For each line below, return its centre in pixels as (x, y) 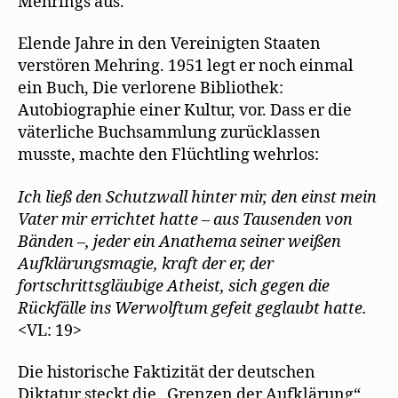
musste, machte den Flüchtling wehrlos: (168, 155)
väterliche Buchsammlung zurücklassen (169, 133)
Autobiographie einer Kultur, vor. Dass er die (185, 111)
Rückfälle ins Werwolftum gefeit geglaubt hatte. (192, 308)
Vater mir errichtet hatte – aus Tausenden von (185, 219)
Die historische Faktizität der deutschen (167, 373)
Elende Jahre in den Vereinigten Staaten (169, 44)
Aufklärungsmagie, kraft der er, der (146, 264)
